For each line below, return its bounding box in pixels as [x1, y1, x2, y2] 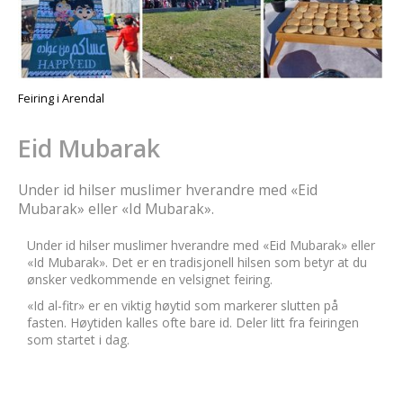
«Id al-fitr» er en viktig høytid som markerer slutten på [27, 297, 338, 314]
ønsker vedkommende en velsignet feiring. [27, 271, 273, 288]
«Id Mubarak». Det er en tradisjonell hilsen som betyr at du [27, 254, 367, 271]
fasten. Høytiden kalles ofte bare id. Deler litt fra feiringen [27, 314, 359, 331]
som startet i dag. [27, 331, 130, 348]
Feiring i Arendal [18, 91, 104, 106]
